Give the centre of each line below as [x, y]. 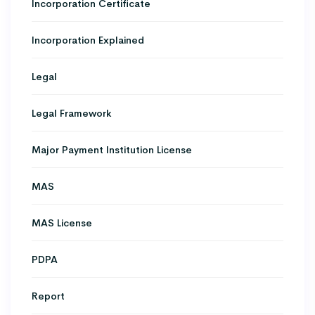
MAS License [62, 223]
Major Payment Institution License [112, 149]
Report [48, 296]
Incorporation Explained [88, 40]
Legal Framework [71, 113]
